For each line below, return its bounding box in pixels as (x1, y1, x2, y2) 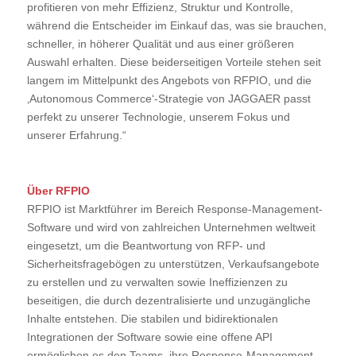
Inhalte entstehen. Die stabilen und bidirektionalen (26, 312, 278, 326)
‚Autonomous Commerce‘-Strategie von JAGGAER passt (26, 92, 311, 106)
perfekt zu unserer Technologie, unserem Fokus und (26, 110, 290, 124)
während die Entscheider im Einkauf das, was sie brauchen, (26, 19, 327, 33)
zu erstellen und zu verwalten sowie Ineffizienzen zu (26, 276, 288, 289)
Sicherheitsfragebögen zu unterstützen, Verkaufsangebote (26, 257, 319, 271)
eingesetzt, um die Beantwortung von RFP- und (26, 239, 265, 253)
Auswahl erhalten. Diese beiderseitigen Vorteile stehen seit (26, 56, 321, 69)
